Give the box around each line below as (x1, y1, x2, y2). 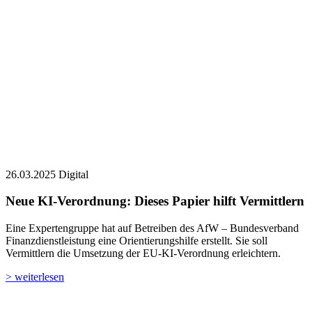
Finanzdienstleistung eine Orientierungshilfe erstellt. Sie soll (6, 168, 267, 180)
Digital (58, 101, 88, 114)
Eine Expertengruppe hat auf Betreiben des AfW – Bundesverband (6, 155, 299, 168)
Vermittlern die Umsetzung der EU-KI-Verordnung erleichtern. (6, 180, 281, 193)
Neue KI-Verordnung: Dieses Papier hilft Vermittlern (6, 127, 304, 142)
